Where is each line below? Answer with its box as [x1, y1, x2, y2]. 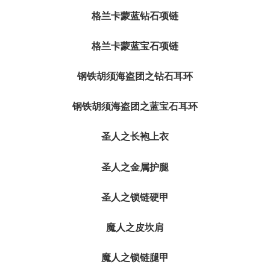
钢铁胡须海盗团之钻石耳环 [77, 71, 193, 82]
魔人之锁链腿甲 [101, 253, 169, 263]
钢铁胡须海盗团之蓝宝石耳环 [72, 101, 198, 112]
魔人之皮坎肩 [106, 222, 164, 233]
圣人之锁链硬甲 [101, 192, 169, 202]
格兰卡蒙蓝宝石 [92, 40, 159, 51]
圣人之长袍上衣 [101, 131, 169, 142]
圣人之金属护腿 [101, 162, 169, 172]
